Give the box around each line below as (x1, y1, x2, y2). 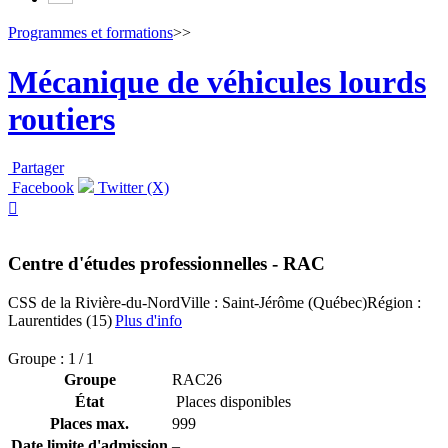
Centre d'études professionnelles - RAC (8, 252, 325, 274)
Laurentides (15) (8, 311, 112, 329)
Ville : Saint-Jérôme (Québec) (180, 293, 367, 311)
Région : (367, 293, 421, 311)
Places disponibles (172, 392, 291, 410)
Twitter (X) (94, 179, 169, 197)
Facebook (8, 179, 74, 197)
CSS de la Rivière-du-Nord (8, 293, 180, 311)
